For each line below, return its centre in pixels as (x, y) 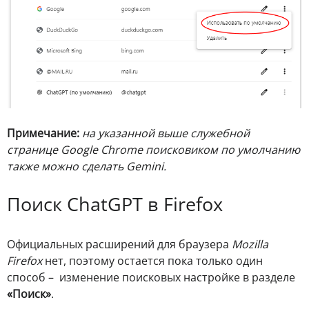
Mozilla (250, 245)
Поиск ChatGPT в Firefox (115, 204)
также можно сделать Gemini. (87, 167)
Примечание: (43, 133)
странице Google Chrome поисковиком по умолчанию (153, 150)
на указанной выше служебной (166, 133)
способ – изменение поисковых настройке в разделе (151, 278)
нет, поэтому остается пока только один (152, 261)
